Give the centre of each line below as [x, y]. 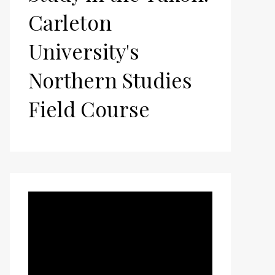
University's [84, 51]
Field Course [89, 108]
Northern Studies [110, 79]
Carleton [70, 22]
